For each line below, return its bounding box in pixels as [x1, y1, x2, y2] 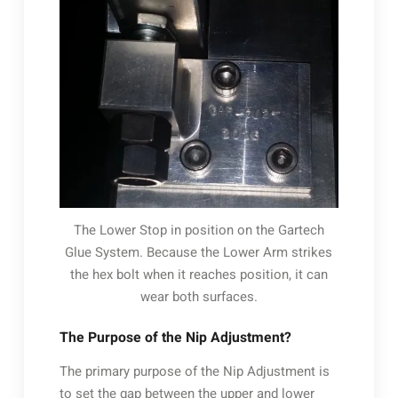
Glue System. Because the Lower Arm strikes [65, 242, 333, 262]
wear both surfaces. [139, 286, 258, 306]
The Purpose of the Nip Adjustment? [59, 327, 291, 349]
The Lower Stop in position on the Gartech [73, 219, 324, 240]
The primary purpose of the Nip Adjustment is [59, 362, 330, 382]
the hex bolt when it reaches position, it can [69, 264, 328, 284]
